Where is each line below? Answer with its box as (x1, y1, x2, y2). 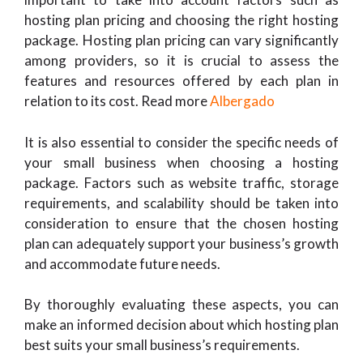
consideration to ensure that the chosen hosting (24, 214, 339, 232)
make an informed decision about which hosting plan (24, 316, 339, 333)
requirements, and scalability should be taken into (24, 194, 339, 211)
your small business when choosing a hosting (24, 153, 339, 171)
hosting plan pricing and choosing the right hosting (24, 11, 339, 28)
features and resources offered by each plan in (24, 72, 339, 89)
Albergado (210, 92, 275, 109)
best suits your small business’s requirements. (24, 336, 300, 353)
